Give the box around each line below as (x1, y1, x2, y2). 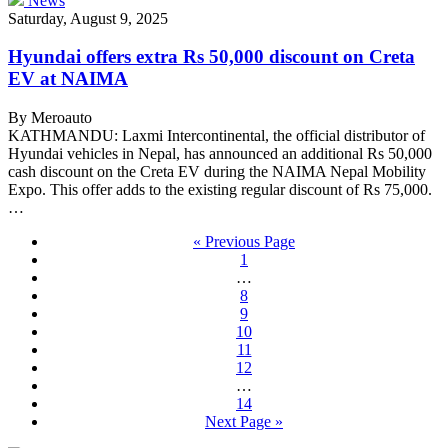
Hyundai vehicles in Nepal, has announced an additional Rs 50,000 (8, 145, 432, 162)
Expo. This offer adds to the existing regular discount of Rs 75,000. (8, 181, 432, 198)
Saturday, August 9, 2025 (8, 9, 168, 27)
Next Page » (205, 413, 283, 430)
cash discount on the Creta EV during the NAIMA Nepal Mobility (8, 163, 426, 180)
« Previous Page (193, 233, 295, 250)
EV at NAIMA (8, 68, 128, 90)
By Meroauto (8, 109, 92, 126)
